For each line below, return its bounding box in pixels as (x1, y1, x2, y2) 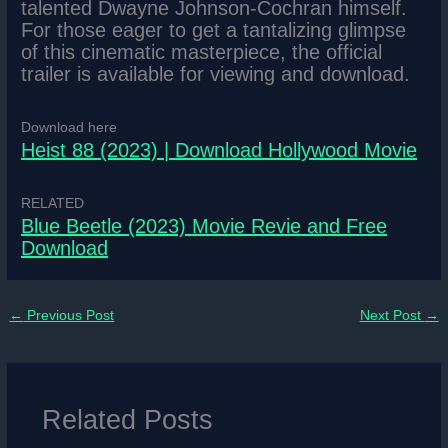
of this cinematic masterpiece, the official (21, 41, 383, 64)
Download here (21, 120, 118, 136)
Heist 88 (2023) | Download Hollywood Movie (21, 139, 418, 162)
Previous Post (23, 308, 115, 324)
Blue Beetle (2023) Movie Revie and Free (21, 215, 388, 238)
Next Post (359, 308, 425, 324)
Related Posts (41, 403, 213, 435)
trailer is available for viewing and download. (21, 63, 411, 86)
